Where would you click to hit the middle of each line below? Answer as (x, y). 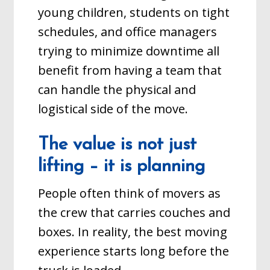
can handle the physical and (117, 89)
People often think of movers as (130, 193)
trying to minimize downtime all (129, 51)
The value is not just (118, 145)
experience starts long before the (134, 251)
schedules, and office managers (128, 32)
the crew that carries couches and (134, 212)
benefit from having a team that (130, 70)
